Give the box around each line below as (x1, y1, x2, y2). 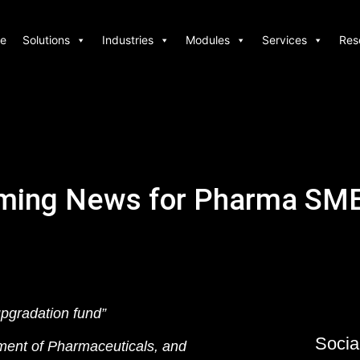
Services (261, 33, 307, 47)
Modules (185, 33, 230, 47)
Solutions (22, 33, 70, 47)
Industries (101, 33, 153, 47)
